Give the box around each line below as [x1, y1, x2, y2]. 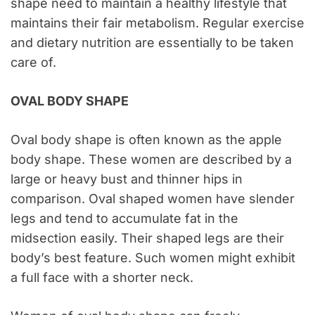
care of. [11, 55, 56, 70]
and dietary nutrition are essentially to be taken [11, 35, 294, 51]
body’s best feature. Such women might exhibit [11, 250, 295, 266]
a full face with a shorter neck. [11, 270, 193, 285]
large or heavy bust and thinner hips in [11, 172, 243, 187]
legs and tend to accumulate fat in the [11, 211, 238, 226]
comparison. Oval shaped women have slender [11, 191, 295, 207]
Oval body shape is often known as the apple [11, 132, 282, 148]
